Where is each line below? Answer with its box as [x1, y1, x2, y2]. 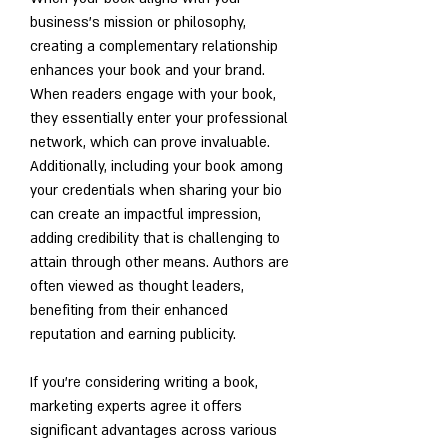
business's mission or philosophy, [30, 13, 246, 33]
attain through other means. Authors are [30, 253, 289, 273]
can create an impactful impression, [30, 205, 261, 225]
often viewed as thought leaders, [30, 277, 244, 297]
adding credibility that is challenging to [30, 229, 280, 249]
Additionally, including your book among [30, 157, 283, 177]
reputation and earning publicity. [30, 325, 240, 345]
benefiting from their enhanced [30, 301, 228, 321]
